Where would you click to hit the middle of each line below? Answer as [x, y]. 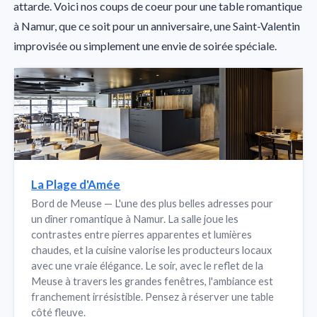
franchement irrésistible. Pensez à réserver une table [153, 296]
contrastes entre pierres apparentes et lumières [142, 234]
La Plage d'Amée [76, 185]
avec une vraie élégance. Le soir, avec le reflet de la [148, 265]
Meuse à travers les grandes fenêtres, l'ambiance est [152, 281]
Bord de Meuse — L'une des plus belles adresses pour [152, 203]
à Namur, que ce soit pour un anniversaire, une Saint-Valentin [157, 26]
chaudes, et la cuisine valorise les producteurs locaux [152, 249]
